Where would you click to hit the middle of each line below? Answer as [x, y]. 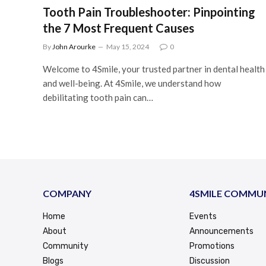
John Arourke [74, 46]
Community [66, 246]
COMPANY [67, 193]
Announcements [222, 231]
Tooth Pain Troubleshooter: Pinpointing [149, 12]
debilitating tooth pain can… [98, 97]
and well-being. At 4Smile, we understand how [132, 83]
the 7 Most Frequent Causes [118, 28]
